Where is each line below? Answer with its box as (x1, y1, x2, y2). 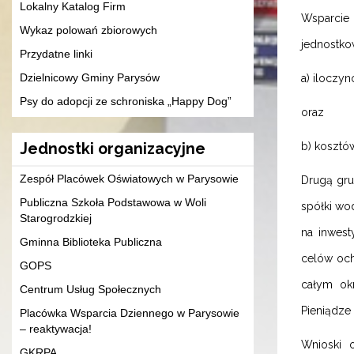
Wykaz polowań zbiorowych (20, 24, 157, 37)
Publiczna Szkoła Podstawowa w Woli (20, 196, 206, 209)
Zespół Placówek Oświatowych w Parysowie (20, 172, 239, 186)
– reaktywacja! (20, 322, 92, 336)
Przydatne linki (20, 47, 92, 61)
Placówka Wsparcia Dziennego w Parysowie (20, 307, 239, 320)
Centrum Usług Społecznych (20, 283, 161, 296)
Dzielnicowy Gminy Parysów (20, 71, 160, 85)
